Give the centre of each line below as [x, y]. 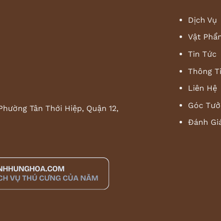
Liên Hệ [203, 88]
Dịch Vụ [203, 20]
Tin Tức [203, 54]
